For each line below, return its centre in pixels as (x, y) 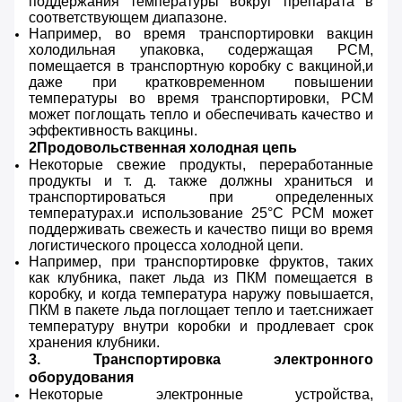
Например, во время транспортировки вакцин (201, 34)
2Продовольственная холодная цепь (163, 148)
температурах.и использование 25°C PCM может (201, 214)
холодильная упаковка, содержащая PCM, (201, 50)
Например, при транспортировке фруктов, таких (201, 262)
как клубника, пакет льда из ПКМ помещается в (201, 278)
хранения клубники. (94, 343)
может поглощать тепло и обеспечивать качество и (201, 115)
